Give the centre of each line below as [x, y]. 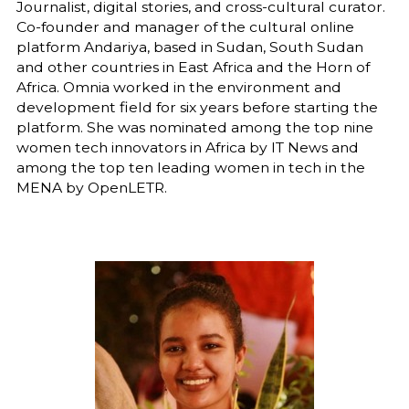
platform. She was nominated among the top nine [194, 128]
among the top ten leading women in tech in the [190, 168]
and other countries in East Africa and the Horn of [193, 68]
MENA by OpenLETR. [91, 188]
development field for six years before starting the [197, 108]
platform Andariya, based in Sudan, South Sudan [189, 47]
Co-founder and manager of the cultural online [185, 27]
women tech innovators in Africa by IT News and [187, 148]
